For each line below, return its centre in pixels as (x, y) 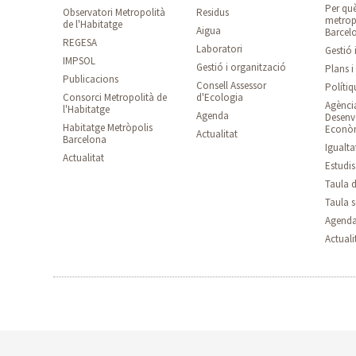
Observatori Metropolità (114, 12)
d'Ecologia (220, 97)
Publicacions (91, 79)
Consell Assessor (232, 85)
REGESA (80, 43)
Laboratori (220, 49)
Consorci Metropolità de (115, 97)
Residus (213, 12)
